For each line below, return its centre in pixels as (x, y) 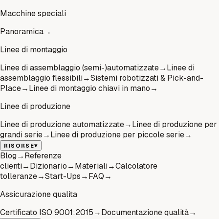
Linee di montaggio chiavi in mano (89, 88)
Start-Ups (63, 176)
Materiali (91, 166)
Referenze (43, 155)
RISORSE (19, 145)
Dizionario (48, 166)
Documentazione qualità (145, 212)
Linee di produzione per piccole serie (117, 134)
